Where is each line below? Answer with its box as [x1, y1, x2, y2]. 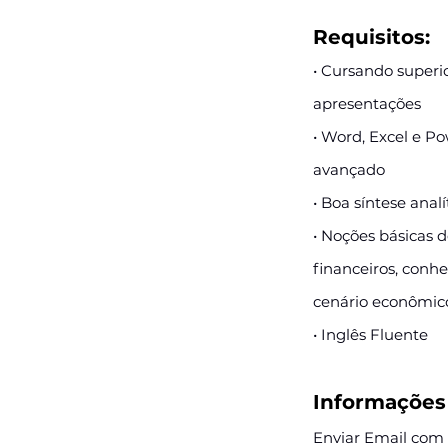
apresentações [313, 94, 421, 113]
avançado [313, 160, 385, 179]
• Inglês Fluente [313, 325, 428, 344]
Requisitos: [313, 25, 430, 49]
